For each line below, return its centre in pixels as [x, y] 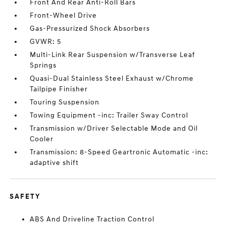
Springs [43, 66]
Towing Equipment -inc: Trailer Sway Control [109, 116]
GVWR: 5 [46, 42]
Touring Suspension [65, 102]
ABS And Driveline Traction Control [92, 219]
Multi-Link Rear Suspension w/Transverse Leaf [113, 55]
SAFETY [25, 197]
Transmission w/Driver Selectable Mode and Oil [114, 129]
